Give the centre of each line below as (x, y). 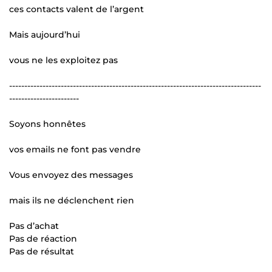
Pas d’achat (34, 226)
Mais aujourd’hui (45, 35)
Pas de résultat (42, 252)
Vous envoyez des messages (71, 175)
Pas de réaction (43, 239)
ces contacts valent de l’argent (76, 9)
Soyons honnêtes (47, 124)
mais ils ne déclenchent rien (72, 201)
